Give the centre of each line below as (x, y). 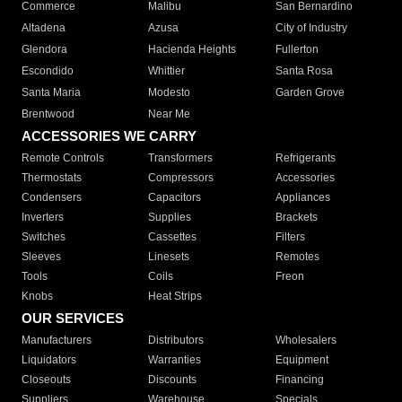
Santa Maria (51, 93)
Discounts (173, 380)
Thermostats (52, 178)
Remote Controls (63, 158)
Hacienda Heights (192, 50)
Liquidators (49, 360)
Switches (44, 237)
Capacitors (175, 198)
